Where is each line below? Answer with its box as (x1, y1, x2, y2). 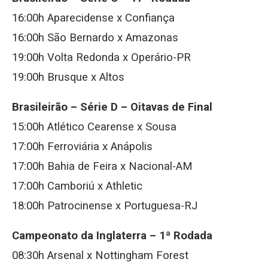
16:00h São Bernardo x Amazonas (12, 31, 178, 44)
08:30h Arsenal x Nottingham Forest (12, 249, 188, 262)
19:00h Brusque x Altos (12, 71, 124, 84)
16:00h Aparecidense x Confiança (12, 11, 175, 25)
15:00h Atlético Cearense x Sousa (12, 120, 176, 133)
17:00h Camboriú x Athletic (12, 179, 142, 193)
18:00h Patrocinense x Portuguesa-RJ (12, 199, 197, 212)
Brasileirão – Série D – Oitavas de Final (12, 100, 212, 114)
